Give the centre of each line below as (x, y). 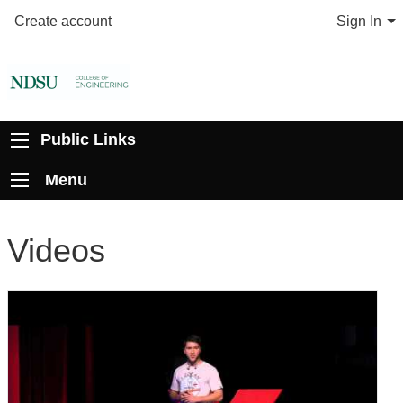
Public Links (88, 140)
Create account (63, 22)
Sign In (359, 22)
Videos (56, 250)
